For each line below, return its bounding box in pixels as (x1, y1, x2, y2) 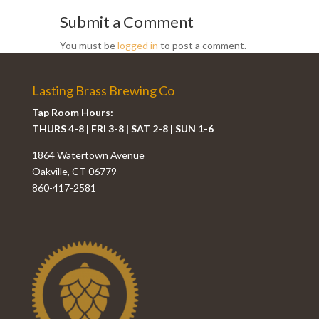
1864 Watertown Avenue (31, 149, 145, 162)
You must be (60, 39, 117, 52)
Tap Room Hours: (31, 106, 113, 119)
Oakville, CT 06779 (31, 165, 117, 178)
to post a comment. (158, 39, 246, 52)
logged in (117, 39, 158, 52)
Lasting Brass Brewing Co (31, 83, 174, 99)
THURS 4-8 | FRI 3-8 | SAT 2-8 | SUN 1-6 (31, 122, 214, 135)
